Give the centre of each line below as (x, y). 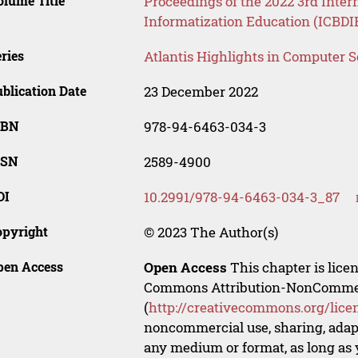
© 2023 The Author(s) (211, 233)
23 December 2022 (201, 92)
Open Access (185, 268)
